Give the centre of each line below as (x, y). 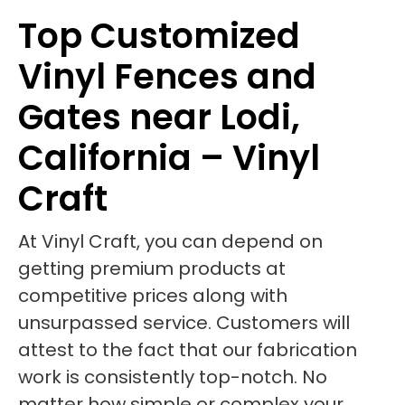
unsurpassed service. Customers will (184, 323)
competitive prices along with (153, 296)
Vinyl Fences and (167, 76)
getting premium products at (152, 268)
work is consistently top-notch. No (173, 377)
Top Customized (159, 36)
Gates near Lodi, (159, 117)
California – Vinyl (169, 158)
